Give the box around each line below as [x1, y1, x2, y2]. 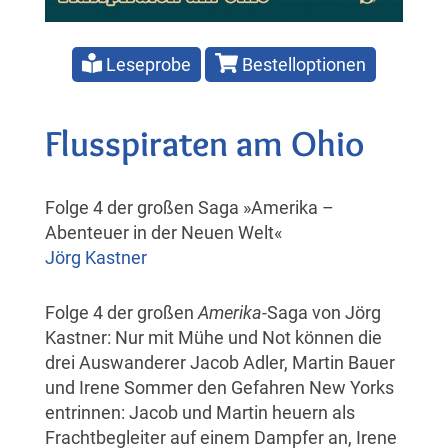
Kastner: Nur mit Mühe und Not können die [45, 326, 382, 348]
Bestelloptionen [237, 53, 366, 75]
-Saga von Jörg [262, 301, 381, 323]
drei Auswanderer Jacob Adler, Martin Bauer [45, 351, 395, 373]
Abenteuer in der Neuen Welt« [45, 221, 282, 243]
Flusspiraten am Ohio [45, 120, 364, 165]
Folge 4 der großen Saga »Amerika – [45, 196, 334, 218]
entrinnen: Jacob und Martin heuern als [45, 401, 355, 423]
